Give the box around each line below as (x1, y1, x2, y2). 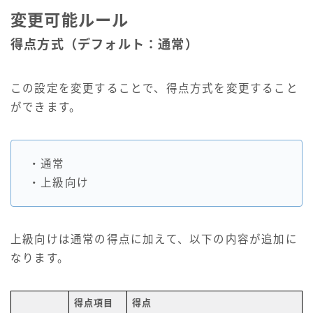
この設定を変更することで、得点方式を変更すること (10, 82, 298, 95)
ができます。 (10, 101, 82, 114)
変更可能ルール (10, 11, 129, 30)
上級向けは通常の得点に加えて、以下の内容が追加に (10, 233, 298, 246)
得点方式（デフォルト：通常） (10, 38, 198, 52)
